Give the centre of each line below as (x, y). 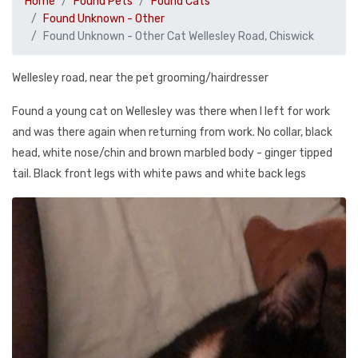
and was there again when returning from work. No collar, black (172, 132)
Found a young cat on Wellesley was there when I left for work (171, 111)
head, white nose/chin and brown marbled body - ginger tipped (172, 153)
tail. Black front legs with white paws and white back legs (159, 174)
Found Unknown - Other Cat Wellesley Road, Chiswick (179, 36)
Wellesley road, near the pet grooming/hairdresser (140, 78)
